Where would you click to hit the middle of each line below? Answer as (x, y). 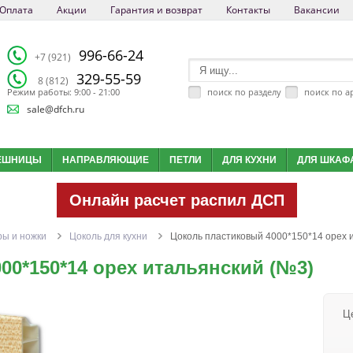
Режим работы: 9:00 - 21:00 (63, 93)
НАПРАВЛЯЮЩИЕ (105, 160)
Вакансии (316, 10)
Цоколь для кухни (109, 237)
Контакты (248, 10)
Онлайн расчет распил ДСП (176, 201)
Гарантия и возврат (156, 10)
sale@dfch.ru (55, 109)
